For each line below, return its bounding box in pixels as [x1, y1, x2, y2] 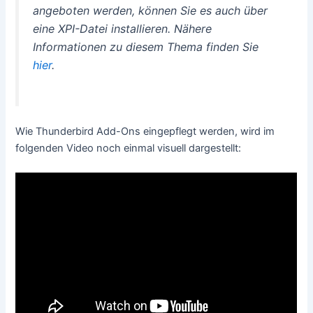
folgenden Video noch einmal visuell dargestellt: [15, 141, 242, 154]
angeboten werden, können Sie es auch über [33, 3, 268, 18]
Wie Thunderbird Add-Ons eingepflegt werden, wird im [15, 124, 275, 138]
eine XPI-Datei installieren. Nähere [33, 22, 212, 36]
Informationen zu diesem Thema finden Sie [33, 40, 259, 54]
